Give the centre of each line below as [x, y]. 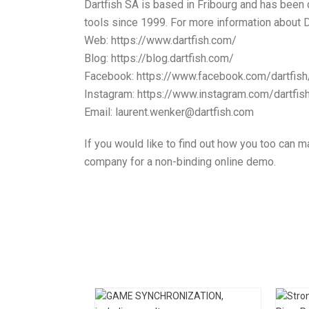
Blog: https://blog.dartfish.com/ [159, 58]
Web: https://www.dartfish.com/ [160, 40]
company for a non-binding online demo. [180, 161]
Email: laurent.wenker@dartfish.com [169, 112]
